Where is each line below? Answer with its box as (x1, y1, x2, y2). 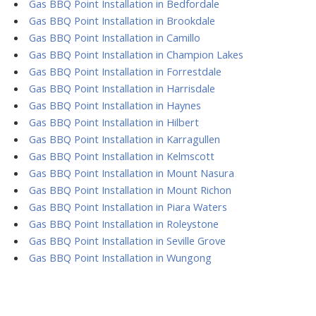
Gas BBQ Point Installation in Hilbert (28, 114, 199, 129)
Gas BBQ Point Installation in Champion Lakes (28, 47, 243, 61)
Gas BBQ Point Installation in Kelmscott (28, 148, 214, 163)
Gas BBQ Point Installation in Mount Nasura (28, 165, 234, 180)
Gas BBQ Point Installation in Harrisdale (28, 80, 215, 95)
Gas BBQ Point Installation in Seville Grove (28, 233, 226, 248)
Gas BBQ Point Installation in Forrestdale (28, 63, 221, 78)
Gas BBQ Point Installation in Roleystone (28, 216, 219, 231)
